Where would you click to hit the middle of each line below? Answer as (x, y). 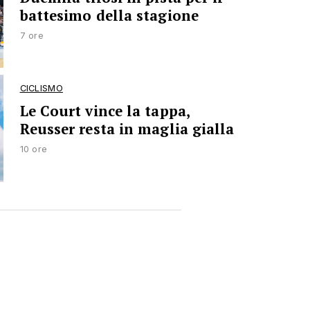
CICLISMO (41, 89)
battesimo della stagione (109, 15)
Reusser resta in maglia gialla (127, 129)
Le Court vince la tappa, (104, 111)
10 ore (34, 149)
